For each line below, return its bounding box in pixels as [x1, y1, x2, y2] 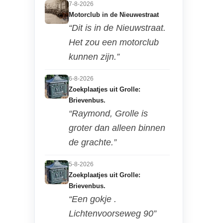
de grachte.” [68, 137, 116, 147]
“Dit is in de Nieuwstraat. [68, 22, 166, 33]
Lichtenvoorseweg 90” [68, 208, 156, 219]
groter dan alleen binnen [68, 122, 165, 133]
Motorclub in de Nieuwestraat [68, 10, 159, 18]
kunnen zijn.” [68, 51, 119, 62]
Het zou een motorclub [68, 37, 159, 47]
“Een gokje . [68, 194, 116, 204]
